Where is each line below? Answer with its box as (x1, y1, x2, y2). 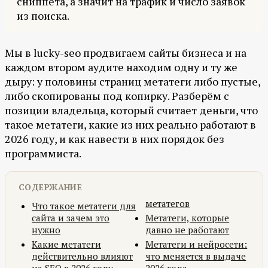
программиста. (5, 146, 81, 161)
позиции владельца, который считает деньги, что (5, 103, 258, 118)
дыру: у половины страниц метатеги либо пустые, (5, 74, 260, 89)
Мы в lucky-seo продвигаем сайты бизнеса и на (5, 45, 246, 60)
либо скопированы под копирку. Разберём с (5, 89, 229, 103)
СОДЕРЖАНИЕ (19, 181, 83, 193)
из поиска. (17, 8, 69, 23)
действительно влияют (32, 250, 133, 263)
